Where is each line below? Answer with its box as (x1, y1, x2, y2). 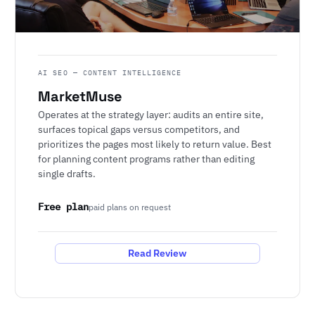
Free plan (38, 200, 89, 213)
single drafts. (38, 167, 96, 181)
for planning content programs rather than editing (38, 152, 255, 166)
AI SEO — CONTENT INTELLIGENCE (38, 67, 182, 78)
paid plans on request (89, 201, 172, 212)
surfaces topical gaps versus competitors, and (38, 122, 240, 136)
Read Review (128, 247, 187, 259)
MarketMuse (38, 87, 122, 106)
